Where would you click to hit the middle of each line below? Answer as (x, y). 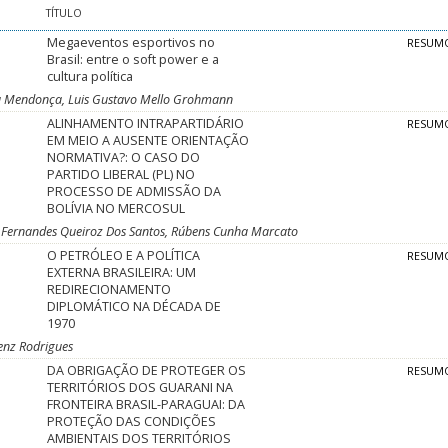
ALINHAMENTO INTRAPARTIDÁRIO (146, 124)
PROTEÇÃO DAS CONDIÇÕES (132, 422)
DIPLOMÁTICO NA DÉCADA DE (134, 307)
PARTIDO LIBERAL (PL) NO (121, 175)
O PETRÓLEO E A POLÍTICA (124, 256)
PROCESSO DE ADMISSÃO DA (134, 192)
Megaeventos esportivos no (131, 43)
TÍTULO (64, 13)
